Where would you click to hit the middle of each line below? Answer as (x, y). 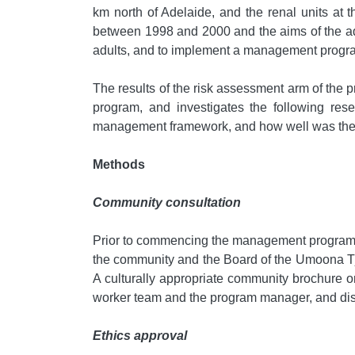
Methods (119, 165)
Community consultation (167, 203)
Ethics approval (140, 336)
